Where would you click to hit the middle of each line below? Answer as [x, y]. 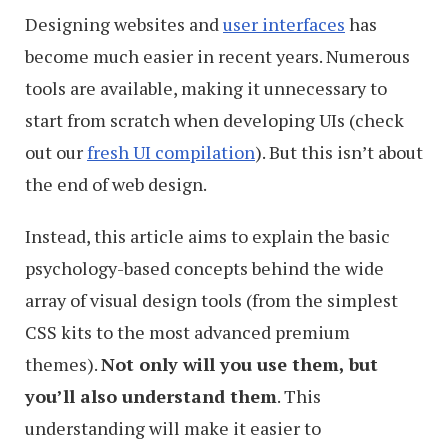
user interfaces [284, 24]
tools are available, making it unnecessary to [206, 88]
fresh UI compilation [171, 152]
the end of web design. [116, 184]
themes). [63, 364]
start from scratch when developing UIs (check [214, 120]
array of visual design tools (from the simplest [211, 300]
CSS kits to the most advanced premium [187, 332]
